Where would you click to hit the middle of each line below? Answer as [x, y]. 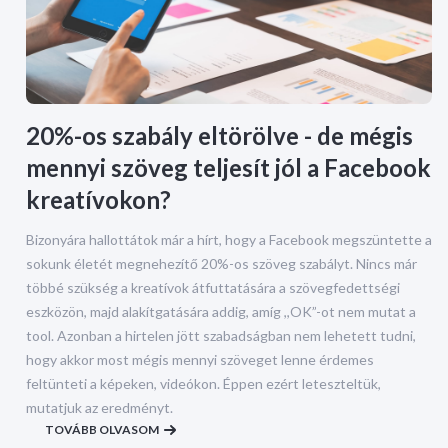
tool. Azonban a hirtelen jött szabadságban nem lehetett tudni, [221, 335]
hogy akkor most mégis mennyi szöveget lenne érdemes [200, 359]
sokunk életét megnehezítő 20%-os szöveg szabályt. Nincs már [221, 263]
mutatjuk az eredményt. [99, 407]
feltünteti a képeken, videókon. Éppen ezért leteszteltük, [203, 383]
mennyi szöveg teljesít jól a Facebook [228, 167]
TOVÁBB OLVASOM [102, 429]
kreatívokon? [98, 199]
